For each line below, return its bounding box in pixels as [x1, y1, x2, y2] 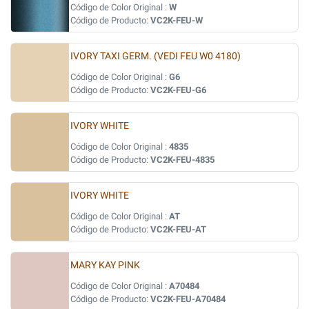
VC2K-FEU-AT [150, 224, 206, 235]
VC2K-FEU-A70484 [150, 294, 226, 304]
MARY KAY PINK [70, 259, 140, 271]
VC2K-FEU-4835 [150, 154, 215, 165]
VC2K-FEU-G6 [150, 85, 206, 95]
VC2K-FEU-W [150, 15, 203, 26]
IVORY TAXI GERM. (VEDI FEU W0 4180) [70, 50, 241, 62]
